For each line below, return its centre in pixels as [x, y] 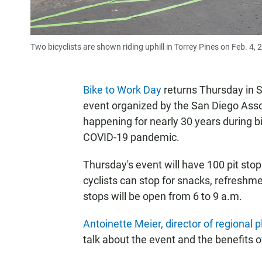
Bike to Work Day [122, 90]
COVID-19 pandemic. [131, 137]
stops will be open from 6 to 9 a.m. [163, 196]
